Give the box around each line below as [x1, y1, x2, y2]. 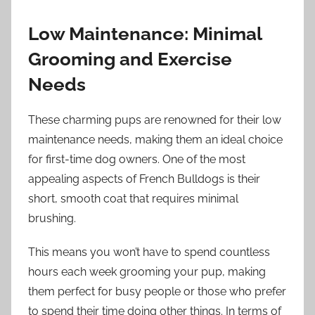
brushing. [28, 212, 76, 226]
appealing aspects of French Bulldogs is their [28, 172, 260, 186]
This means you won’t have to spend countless [28, 245, 270, 259]
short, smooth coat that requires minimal [28, 192, 238, 206]
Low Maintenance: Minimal [28, 22, 262, 44]
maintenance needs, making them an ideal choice [28, 133, 283, 147]
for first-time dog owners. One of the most [28, 153, 245, 167]
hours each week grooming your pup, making [28, 265, 266, 279]
